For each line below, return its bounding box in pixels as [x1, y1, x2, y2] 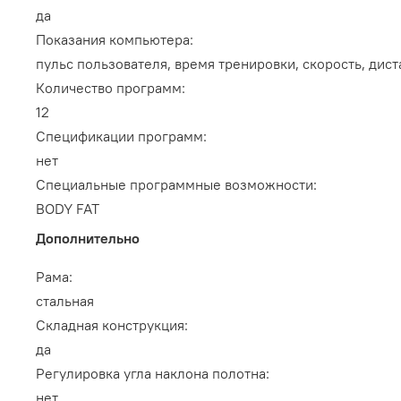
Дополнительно [36, 229, 140, 248]
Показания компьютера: [36, 30, 193, 49]
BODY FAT [36, 200, 99, 218]
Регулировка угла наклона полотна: [36, 364, 269, 383]
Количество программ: [36, 79, 185, 98]
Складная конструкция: [36, 316, 188, 335]
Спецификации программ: [36, 127, 207, 146]
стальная [36, 292, 94, 311]
